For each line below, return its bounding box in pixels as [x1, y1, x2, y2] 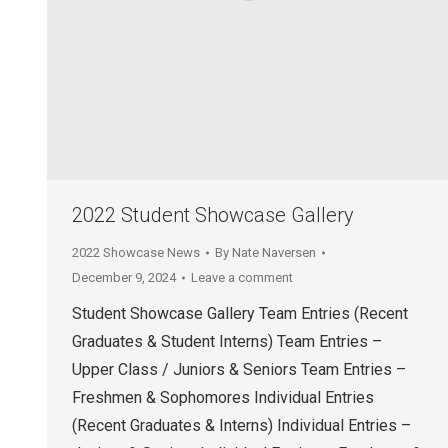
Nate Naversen [232, 245, 316, 261]
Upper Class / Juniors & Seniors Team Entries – [72, 360, 406, 380]
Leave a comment [191, 270, 293, 286]
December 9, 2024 [72, 270, 176, 286]
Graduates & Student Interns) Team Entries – [72, 332, 382, 352]
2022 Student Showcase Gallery [72, 203, 354, 228]
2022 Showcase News [72, 245, 200, 261]
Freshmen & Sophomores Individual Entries [72, 388, 374, 408]
